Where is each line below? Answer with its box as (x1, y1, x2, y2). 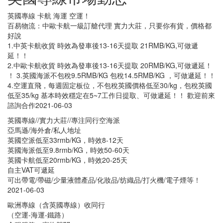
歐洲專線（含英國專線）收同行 (7, 199, 105, 210)
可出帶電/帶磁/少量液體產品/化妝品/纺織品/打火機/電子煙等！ (7, 174, 201, 185)
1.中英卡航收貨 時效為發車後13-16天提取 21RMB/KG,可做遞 (7, 40, 198, 50)
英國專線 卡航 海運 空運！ (7, 10, 90, 20)
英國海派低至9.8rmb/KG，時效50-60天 (7, 144, 129, 155)
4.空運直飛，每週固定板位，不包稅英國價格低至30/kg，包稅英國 (7, 80, 212, 90)
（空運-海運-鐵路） (7, 209, 68, 220)
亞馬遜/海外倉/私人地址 (7, 124, 81, 135)
